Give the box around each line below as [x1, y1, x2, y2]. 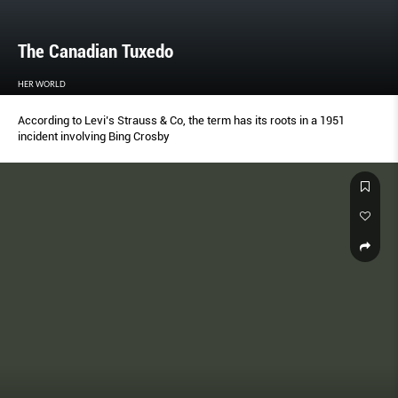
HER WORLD [18, 78, 66, 89]
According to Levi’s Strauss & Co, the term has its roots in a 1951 [18, 113, 345, 127]
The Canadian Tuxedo [18, 40, 173, 62]
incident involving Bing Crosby [18, 129, 170, 143]
